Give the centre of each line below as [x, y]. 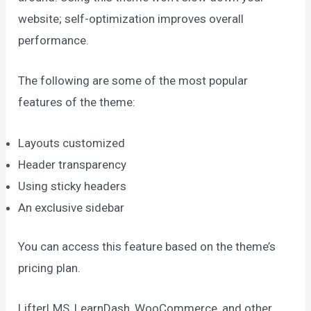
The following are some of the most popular [133, 81]
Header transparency [73, 164]
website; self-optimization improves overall [131, 19]
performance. [54, 41]
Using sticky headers [73, 186]
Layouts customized [72, 143]
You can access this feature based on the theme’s [147, 247]
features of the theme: [77, 102]
